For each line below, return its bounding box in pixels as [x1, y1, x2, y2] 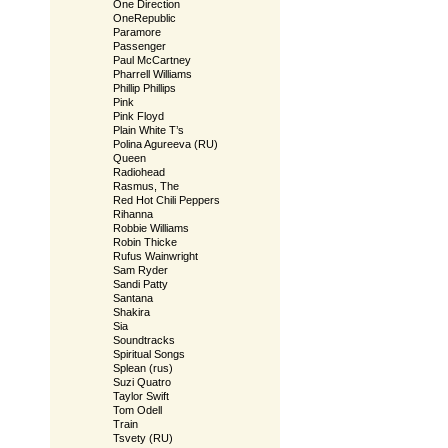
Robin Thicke [113, 236, 177, 248]
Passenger [113, 40, 166, 52]
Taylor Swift [113, 390, 169, 402]
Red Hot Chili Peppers [113, 194, 220, 206]
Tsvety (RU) [113, 432, 173, 444]
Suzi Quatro [113, 376, 171, 388]
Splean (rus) [113, 362, 173, 374]
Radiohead [113, 166, 165, 178]
